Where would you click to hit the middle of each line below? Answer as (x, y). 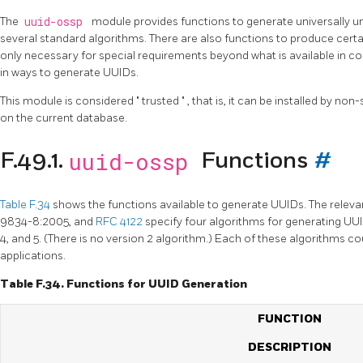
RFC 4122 (120, 221)
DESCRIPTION (289, 347)
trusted (162, 100)
